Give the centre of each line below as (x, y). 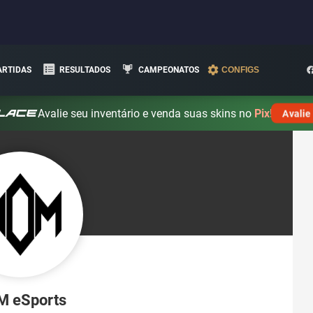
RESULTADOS (85, 70)
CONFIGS (240, 70)
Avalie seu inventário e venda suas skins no (146, 113)
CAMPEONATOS (169, 70)
